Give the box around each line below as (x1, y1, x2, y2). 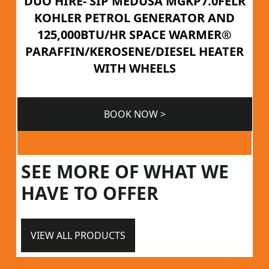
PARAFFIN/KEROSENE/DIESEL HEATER (25, 43, 244, 59)
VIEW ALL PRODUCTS (30, 228, 125, 242)
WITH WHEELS (93, 59, 176, 76)
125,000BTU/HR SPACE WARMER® (37, 26, 232, 43)
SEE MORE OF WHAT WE (20, 159, 229, 184)
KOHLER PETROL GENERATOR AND (34, 9, 235, 26)
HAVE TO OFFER (20, 180, 159, 205)
